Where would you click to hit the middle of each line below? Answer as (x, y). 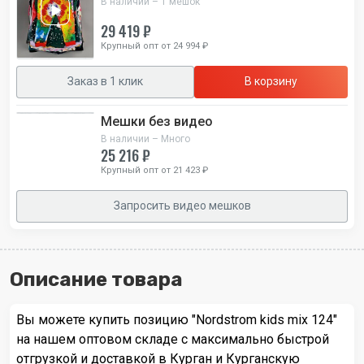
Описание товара (96, 279)
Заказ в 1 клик (105, 82)
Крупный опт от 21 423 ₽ (154, 170)
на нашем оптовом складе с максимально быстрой (173, 339)
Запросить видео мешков (182, 206)
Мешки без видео (157, 121)
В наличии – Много (145, 139)
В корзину (271, 82)
